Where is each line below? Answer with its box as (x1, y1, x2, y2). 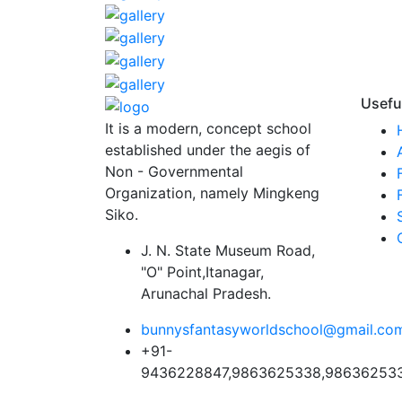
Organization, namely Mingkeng (105, 184, 319, 203)
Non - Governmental (105, 162, 243, 181)
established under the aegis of (105, 141, 310, 160)
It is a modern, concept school (105, 119, 311, 138)
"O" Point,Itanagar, (141, 263, 264, 282)
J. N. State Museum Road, (141, 241, 315, 260)
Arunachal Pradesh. (141, 284, 271, 303)
